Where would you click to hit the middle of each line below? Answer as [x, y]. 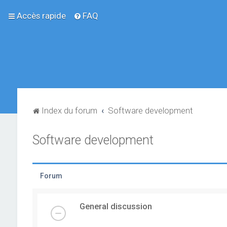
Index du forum [69, 110]
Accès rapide [41, 16]
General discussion [116, 206]
